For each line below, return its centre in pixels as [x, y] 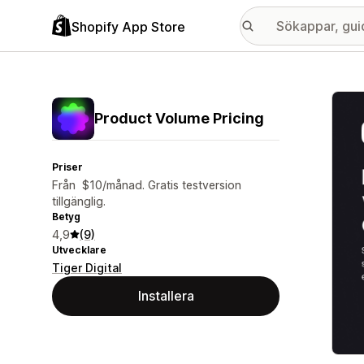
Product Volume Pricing [179, 118]
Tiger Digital [87, 268]
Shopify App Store [128, 26]
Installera [166, 296]
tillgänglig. [79, 201]
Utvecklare [79, 250]
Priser [67, 167]
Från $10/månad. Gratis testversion [147, 185]
